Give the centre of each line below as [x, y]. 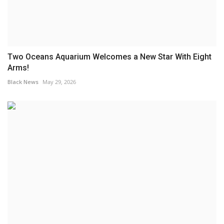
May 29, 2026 [59, 82]
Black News [23, 82]
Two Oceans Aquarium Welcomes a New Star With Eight [109, 57]
